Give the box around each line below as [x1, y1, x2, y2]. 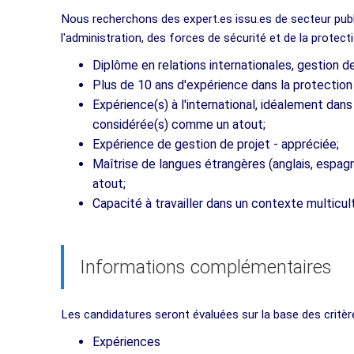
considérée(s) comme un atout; [92, 116, 265, 132]
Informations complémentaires [80, 255, 332, 278]
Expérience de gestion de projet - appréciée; [92, 136, 339, 152]
